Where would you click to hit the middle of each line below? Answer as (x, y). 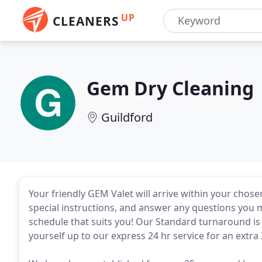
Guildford (127, 117)
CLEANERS (86, 21)
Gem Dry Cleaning (170, 88)
